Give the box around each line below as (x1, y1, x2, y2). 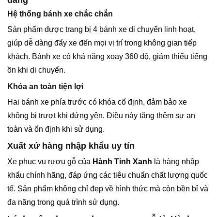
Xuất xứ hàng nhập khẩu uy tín (7, 140, 135, 151)
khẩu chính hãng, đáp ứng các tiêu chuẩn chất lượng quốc (7, 170, 208, 179)
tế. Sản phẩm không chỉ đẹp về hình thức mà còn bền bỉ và (7, 184, 208, 193)
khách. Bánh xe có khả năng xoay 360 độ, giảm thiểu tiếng (7, 52, 207, 61)
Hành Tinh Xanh (93, 157, 152, 166)
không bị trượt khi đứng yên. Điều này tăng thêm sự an (7, 111, 195, 120)
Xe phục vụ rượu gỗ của (7, 157, 93, 166)
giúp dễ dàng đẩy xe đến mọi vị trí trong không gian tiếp (7, 38, 197, 47)
